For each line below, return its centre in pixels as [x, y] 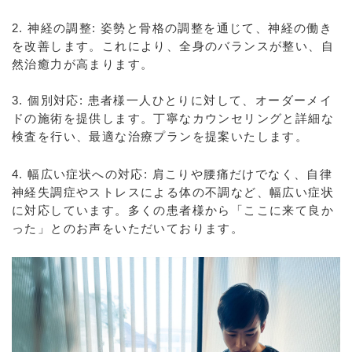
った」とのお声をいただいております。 [132, 228]
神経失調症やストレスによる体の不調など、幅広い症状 [173, 192]
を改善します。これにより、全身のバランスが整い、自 [173, 46]
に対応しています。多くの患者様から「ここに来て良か [173, 210]
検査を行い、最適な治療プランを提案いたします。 [164, 136]
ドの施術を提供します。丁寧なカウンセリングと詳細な [173, 118]
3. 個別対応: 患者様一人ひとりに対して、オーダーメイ [172, 100]
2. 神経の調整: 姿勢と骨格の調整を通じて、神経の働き [172, 28]
